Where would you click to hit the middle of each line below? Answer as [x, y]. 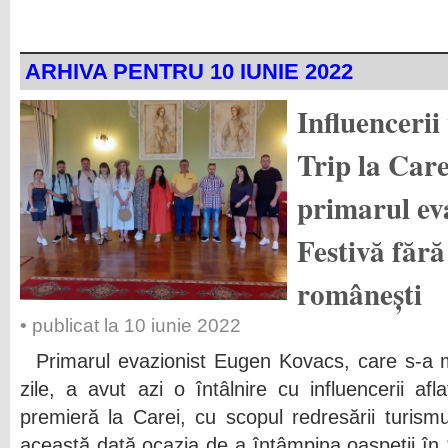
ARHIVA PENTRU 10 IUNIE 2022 [189, 71]
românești [359, 293]
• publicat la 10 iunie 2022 [130, 325]
